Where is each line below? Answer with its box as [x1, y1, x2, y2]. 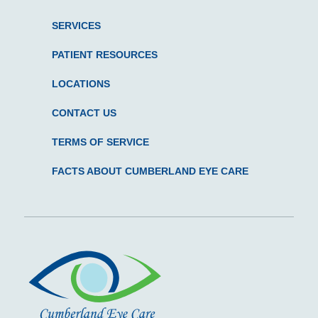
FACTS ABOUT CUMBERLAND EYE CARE [51, 165, 248, 177]
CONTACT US [51, 107, 116, 119]
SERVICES [51, 20, 101, 32]
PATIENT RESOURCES [51, 49, 158, 61]
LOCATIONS [51, 78, 110, 90]
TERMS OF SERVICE [51, 136, 149, 148]
